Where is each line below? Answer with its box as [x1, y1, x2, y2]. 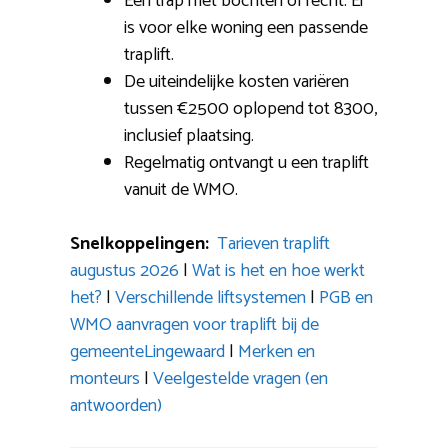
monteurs [70, 363, 140, 394]
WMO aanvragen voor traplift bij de [70, 309, 319, 340]
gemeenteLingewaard [70, 336, 225, 367]
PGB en [319, 282, 373, 313]
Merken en [238, 336, 315, 367]
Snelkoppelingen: [70, 228, 217, 259]
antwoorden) [70, 390, 162, 421]
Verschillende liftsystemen [115, 282, 306, 313]
